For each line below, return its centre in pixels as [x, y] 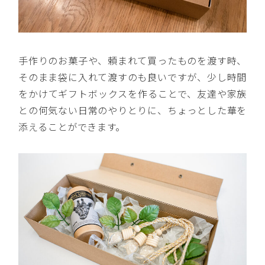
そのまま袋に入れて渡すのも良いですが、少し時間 [132, 77]
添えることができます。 [72, 127]
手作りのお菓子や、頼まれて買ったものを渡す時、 [132, 61]
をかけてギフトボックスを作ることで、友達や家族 [132, 94]
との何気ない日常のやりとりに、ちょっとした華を [132, 110]
